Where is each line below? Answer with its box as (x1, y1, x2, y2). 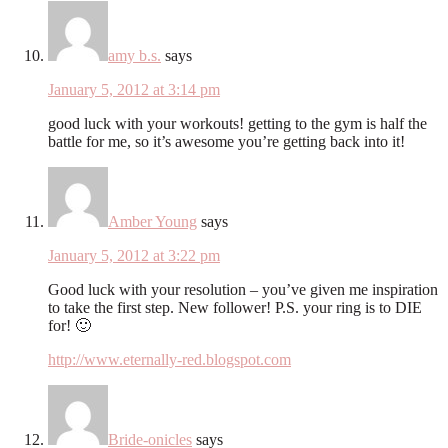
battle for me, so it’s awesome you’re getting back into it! (48, 132, 405, 150)
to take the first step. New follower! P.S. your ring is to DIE (48, 298, 422, 316)
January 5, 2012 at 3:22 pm (48, 246, 220, 264)
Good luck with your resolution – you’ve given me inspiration (48, 280, 438, 298)
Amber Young (108, 212, 197, 230)
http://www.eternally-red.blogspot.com (48, 350, 291, 368)
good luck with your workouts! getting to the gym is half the (48, 114, 427, 132)
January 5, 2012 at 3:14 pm (48, 80, 220, 98)
